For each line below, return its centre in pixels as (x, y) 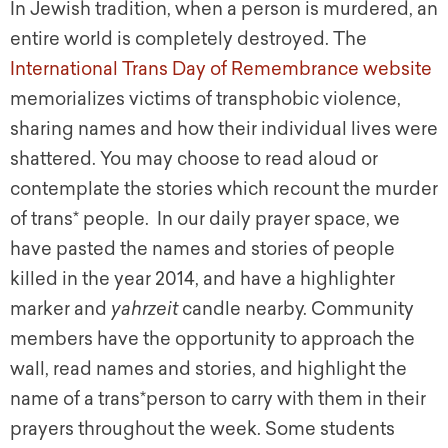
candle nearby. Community (298, 309)
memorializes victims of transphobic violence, (205, 99)
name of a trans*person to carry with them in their (218, 399)
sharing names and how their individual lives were (224, 129)
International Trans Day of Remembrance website (221, 69)
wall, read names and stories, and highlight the (208, 369)
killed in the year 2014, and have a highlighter (202, 279)
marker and (60, 309)
